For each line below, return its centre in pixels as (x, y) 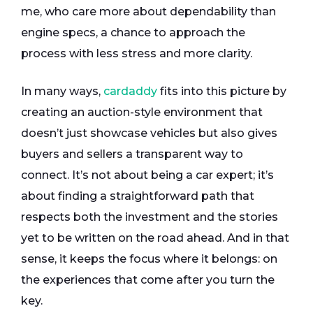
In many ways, (62, 92)
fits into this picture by (222, 92)
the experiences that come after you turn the (148, 280)
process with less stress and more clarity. (137, 54)
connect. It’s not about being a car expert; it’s (147, 175)
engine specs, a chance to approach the (133, 33)
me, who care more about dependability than (148, 12)
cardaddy (130, 92)
